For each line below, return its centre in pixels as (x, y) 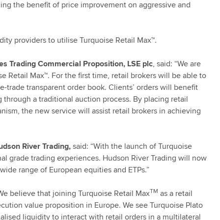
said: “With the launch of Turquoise (131, 146)
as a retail (175, 193)
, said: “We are (177, 64)
